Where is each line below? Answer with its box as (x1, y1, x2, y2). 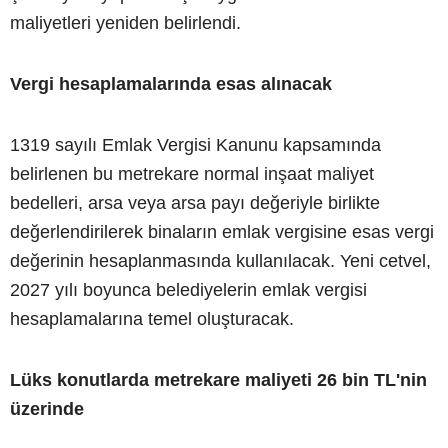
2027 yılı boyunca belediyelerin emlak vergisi (10, 280, 367, 301)
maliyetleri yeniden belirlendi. (10, 13, 241, 34)
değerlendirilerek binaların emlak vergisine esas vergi (10, 222, 434, 243)
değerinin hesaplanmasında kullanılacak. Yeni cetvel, (10, 251, 431, 272)
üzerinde (10, 399, 84, 420)
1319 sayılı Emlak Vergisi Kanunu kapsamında (10, 135, 381, 156)
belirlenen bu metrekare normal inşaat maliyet (10, 164, 374, 185)
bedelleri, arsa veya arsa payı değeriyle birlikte (10, 193, 380, 214)
